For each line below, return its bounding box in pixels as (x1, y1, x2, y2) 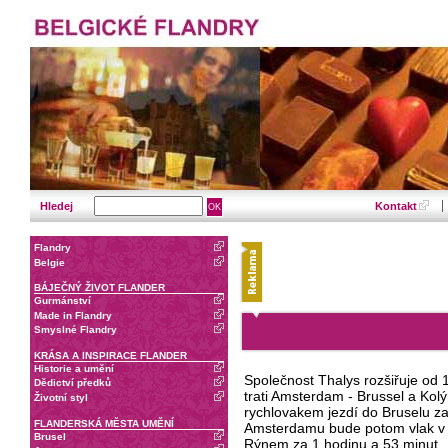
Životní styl (34, 392, 88, 404)
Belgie (34, 256, 65, 268)
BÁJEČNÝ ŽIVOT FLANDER (34, 282, 165, 294)
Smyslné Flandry (34, 324, 117, 336)
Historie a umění (34, 362, 114, 374)
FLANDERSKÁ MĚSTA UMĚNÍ (34, 417, 174, 429)
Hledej (40, 200, 76, 212)
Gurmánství (34, 295, 91, 307)
